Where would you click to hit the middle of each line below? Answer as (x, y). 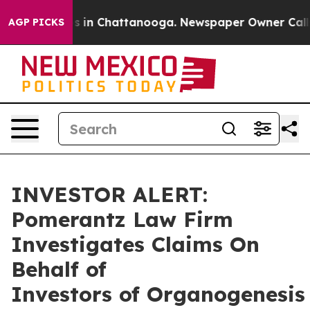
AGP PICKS (36, 22)
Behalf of (59, 269)
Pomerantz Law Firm (122, 219)
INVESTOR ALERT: (109, 194)
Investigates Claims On (135, 244)
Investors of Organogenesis (158, 294)
